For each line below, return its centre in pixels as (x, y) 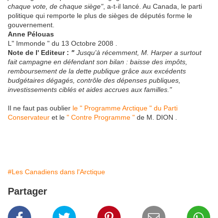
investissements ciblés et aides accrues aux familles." (90, 90)
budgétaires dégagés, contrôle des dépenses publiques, (94, 80)
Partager (27, 191)
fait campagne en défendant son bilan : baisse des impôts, (98, 62)
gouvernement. (31, 25)
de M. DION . (156, 117)
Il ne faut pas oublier (40, 108)
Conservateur (29, 117)
